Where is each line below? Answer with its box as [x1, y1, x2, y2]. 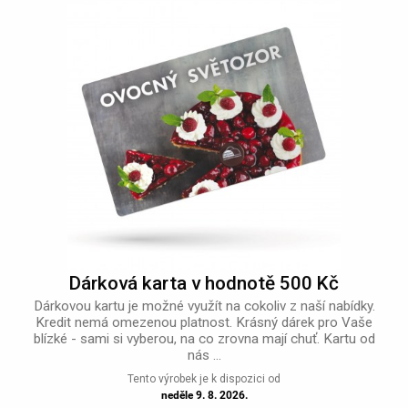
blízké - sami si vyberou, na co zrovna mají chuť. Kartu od [33, 331, 375, 348]
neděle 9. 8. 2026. [160, 389, 248, 403]
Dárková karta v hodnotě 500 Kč [69, 272, 339, 295]
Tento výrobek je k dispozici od [127, 372, 280, 386]
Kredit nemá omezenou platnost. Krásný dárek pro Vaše [36, 314, 372, 331]
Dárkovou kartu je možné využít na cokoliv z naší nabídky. [33, 298, 375, 315]
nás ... [187, 347, 221, 364]
